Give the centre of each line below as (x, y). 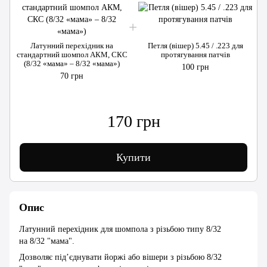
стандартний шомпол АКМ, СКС (72, 55)
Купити (133, 158)
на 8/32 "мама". (47, 241)
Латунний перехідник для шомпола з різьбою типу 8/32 (120, 229)
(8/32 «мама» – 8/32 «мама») (72, 64)
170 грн (133, 122)
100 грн (195, 67)
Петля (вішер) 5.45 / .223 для (195, 46)
